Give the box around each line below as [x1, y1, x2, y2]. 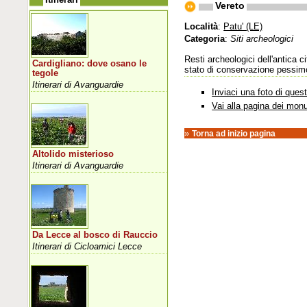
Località [184, 21, 219, 32]
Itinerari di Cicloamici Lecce [32, 241, 143, 251]
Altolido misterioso [32, 149, 114, 159]
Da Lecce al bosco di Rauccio [32, 230, 158, 240]
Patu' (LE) [223, 21, 263, 32]
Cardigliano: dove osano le [32, 58, 147, 69]
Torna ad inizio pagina [192, 129, 276, 138]
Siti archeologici [230, 33, 294, 44]
